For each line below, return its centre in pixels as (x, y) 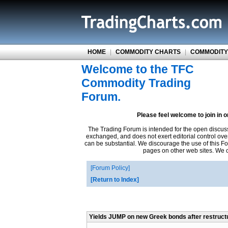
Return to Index (115, 180)
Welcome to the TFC (138, 69)
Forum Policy (110, 168)
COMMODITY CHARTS (148, 52)
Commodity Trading (136, 83)
